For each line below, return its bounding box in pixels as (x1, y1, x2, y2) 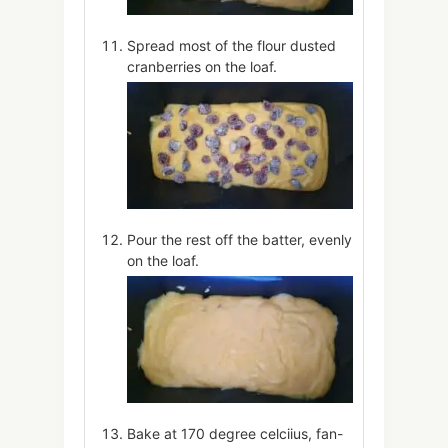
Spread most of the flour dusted (127, 36, 336, 54)
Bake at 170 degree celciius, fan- (127, 425, 343, 443)
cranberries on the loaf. (127, 57, 277, 75)
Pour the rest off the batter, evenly (127, 231, 352, 249)
